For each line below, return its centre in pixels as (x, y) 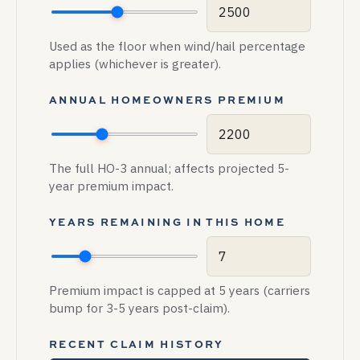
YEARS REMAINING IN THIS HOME (168, 222)
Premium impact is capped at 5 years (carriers (180, 290)
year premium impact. (111, 186)
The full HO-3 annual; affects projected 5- (169, 168)
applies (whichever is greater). (135, 63)
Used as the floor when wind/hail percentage (177, 46)
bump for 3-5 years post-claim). (139, 308)
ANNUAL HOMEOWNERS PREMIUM (168, 100)
